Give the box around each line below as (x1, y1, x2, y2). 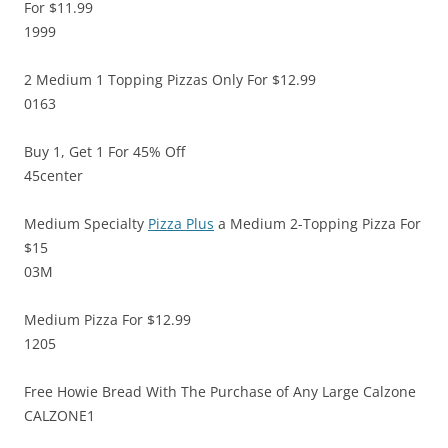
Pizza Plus (148, 214, 214, 234)
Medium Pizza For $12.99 (24, 310, 191, 330)
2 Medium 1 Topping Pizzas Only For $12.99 (24, 70, 316, 90)
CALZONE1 (24, 406, 95, 426)
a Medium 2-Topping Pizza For (214, 214, 421, 234)
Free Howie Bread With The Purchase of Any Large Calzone (24, 382, 416, 402)
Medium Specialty (24, 214, 148, 234)
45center (24, 166, 83, 186)
